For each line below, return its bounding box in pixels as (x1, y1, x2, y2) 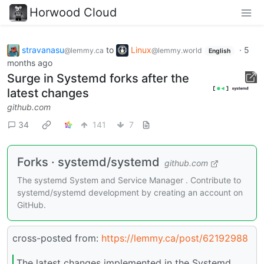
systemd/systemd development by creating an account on (17, 187, 243, 198)
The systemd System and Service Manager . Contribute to (17, 175, 241, 186)
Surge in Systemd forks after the (7, 71, 189, 86)
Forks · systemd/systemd (17, 155, 160, 170)
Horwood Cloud (29, 5, 117, 19)
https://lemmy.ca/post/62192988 (101, 232, 248, 245)
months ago (7, 58, 52, 68)
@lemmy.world (151, 45, 202, 55)
